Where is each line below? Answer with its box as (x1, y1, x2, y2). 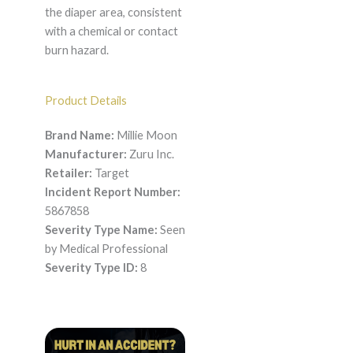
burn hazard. (44, 43, 109, 58)
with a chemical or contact (44, 24, 178, 39)
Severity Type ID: (44, 261, 138, 275)
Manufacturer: (44, 147, 127, 162)
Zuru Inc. (126, 147, 174, 162)
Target (91, 166, 129, 180)
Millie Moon (113, 128, 177, 143)
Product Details (44, 94, 127, 108)
